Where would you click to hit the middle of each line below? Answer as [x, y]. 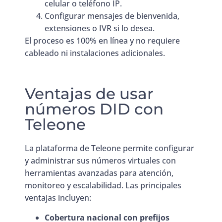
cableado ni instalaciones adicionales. [95, 53]
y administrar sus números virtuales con [100, 161]
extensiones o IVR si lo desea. [100, 28]
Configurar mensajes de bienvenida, [112, 16]
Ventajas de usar [89, 94]
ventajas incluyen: [58, 198]
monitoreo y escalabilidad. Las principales [103, 186]
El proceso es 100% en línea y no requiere [102, 40]
